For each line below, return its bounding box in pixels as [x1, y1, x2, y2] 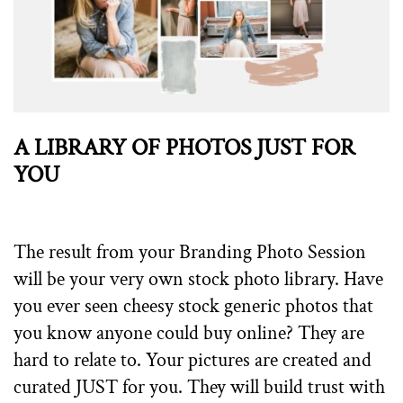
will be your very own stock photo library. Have [13, 266, 384, 293]
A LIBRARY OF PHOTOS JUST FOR [13, 133, 356, 164]
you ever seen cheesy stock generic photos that [13, 293, 374, 320]
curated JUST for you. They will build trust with [13, 374, 386, 401]
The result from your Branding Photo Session [13, 239, 367, 266]
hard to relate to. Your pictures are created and [13, 347, 372, 374]
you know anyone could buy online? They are [13, 320, 365, 347]
